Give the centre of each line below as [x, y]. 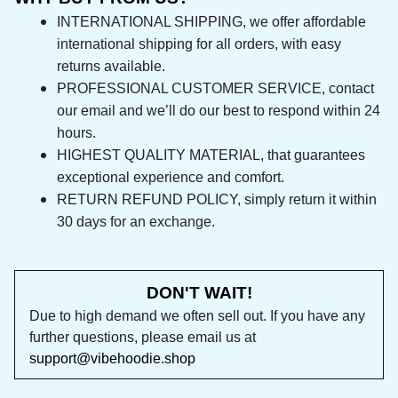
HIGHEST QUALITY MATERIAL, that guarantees [213, 113]
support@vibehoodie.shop [121, 316]
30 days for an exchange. [144, 179]
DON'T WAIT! [199, 251]
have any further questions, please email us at [191, 295]
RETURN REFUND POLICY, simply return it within [218, 157]
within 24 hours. [111, 91]
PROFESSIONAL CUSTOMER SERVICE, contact [211, 46]
